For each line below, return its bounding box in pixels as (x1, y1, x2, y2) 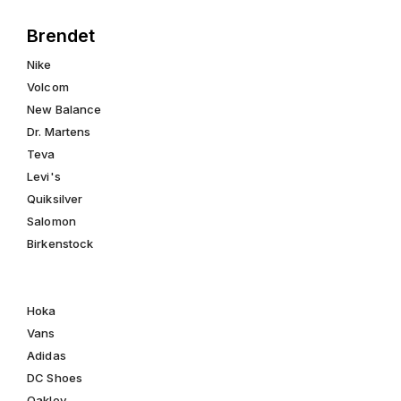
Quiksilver (27, 192, 83, 206)
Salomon (27, 214, 76, 228)
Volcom (27, 80, 69, 94)
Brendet (27, 25, 95, 47)
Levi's (27, 169, 61, 183)
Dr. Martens (27, 124, 91, 139)
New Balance (27, 102, 102, 116)
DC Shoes (27, 371, 83, 385)
